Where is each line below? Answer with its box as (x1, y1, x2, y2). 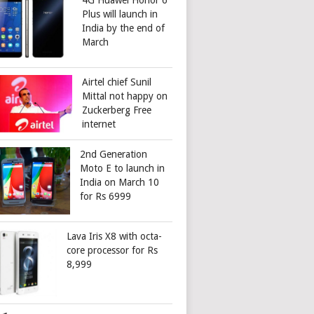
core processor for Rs (67, 245, 158, 257)
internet (82, 118, 116, 130)
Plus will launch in (82, 8, 158, 20)
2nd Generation (80, 149, 148, 161)
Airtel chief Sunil (82, 76, 152, 88)
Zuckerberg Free (82, 104, 152, 116)
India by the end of (82, 22, 165, 34)
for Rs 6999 (80, 191, 132, 203)
